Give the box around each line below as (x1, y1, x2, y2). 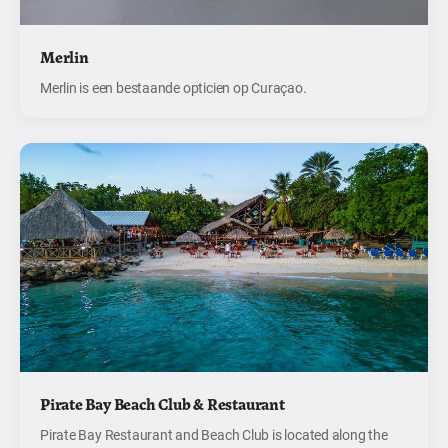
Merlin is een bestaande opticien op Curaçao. (40, 78, 307, 97)
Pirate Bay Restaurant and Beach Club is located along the (40, 426, 388, 444)
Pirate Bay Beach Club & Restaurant (40, 393, 285, 415)
